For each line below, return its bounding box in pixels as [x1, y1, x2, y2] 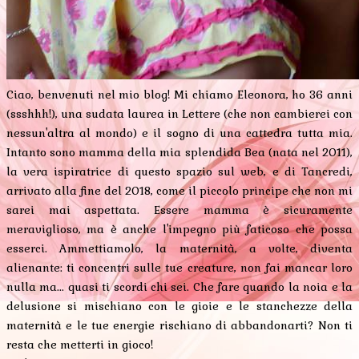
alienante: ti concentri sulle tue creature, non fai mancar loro [6, 260, 353, 275]
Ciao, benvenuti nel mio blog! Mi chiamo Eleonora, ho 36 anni [6, 87, 353, 102]
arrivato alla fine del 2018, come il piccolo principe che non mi [6, 183, 353, 198]
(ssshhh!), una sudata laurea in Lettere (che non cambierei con [6, 106, 353, 121]
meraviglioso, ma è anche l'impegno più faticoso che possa [6, 221, 353, 236]
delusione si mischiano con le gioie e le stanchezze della [6, 298, 353, 313]
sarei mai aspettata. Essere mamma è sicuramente [6, 202, 353, 217]
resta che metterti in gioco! [6, 337, 153, 352]
